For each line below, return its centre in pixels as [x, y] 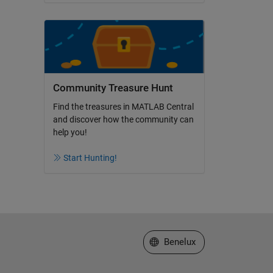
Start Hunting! [90, 158]
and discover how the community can [123, 120]
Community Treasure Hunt [113, 88]
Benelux [179, 242]
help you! [70, 133]
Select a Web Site [185, 241]
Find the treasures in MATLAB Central [123, 107]
